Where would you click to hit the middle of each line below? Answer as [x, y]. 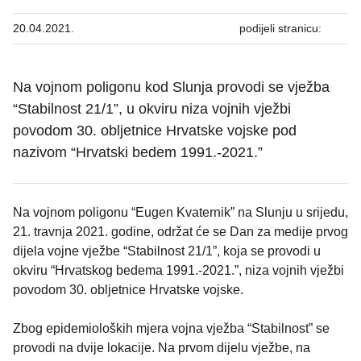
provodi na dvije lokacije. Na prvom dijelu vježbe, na [162, 348]
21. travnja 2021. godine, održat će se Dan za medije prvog [180, 232]
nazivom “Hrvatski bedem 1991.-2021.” [138, 153]
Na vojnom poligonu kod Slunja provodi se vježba [171, 87]
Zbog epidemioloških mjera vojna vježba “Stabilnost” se [171, 329]
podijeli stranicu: [280, 29]
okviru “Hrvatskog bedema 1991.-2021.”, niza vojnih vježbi [178, 271]
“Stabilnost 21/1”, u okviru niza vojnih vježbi [152, 109]
